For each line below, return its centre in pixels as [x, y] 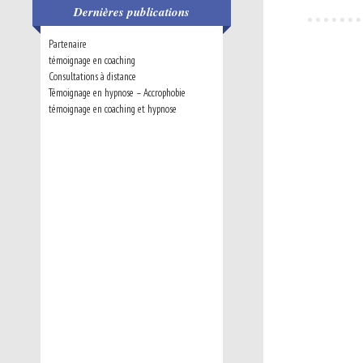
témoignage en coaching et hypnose [113, 109]
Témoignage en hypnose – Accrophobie [117, 93]
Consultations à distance [92, 77]
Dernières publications [132, 12]
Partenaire [68, 44]
